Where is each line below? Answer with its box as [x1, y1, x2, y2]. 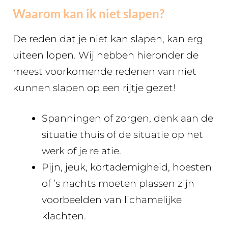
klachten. [42, 210, 86, 222]
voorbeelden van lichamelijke [42, 194, 182, 206]
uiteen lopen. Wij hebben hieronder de [13, 49, 198, 61]
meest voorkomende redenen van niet [13, 65, 196, 77]
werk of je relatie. [42, 145, 121, 157]
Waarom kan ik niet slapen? [13, 6, 164, 21]
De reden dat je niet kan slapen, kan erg [13, 33, 203, 45]
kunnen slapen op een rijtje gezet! [13, 81, 176, 94]
